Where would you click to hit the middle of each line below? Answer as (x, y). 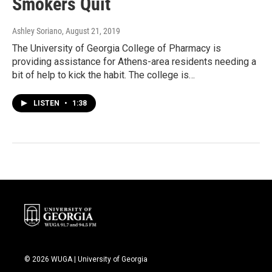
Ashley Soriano (37, 31)
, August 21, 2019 (91, 31)
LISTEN (47, 103)
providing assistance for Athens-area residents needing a (134, 61)
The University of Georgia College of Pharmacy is (117, 48)
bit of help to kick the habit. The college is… (104, 75)
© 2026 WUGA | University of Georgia (86, 259)
